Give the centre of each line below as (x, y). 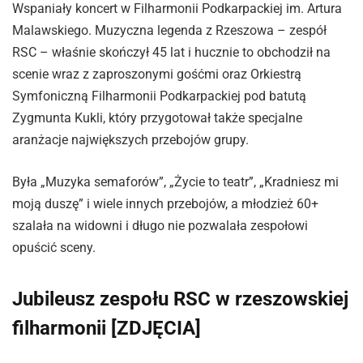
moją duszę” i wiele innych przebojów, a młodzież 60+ (165, 203)
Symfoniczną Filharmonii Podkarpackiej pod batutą (159, 96)
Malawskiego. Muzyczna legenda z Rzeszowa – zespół (169, 31)
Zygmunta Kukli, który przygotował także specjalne (157, 118)
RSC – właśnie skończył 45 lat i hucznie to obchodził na (171, 53)
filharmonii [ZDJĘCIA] (107, 329)
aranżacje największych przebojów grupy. (130, 140)
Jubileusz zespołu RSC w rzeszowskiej (180, 299)
